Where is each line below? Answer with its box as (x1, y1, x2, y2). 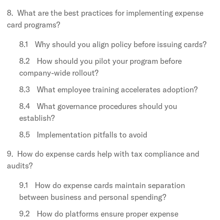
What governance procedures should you (37, 101, 177, 111)
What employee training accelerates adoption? (37, 84, 197, 94)
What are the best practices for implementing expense (17, 7, 203, 18)
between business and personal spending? (19, 192, 166, 202)
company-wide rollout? (19, 67, 98, 78)
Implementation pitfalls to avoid (37, 129, 147, 139)
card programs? (7, 19, 60, 29)
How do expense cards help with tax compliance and (17, 148, 199, 159)
